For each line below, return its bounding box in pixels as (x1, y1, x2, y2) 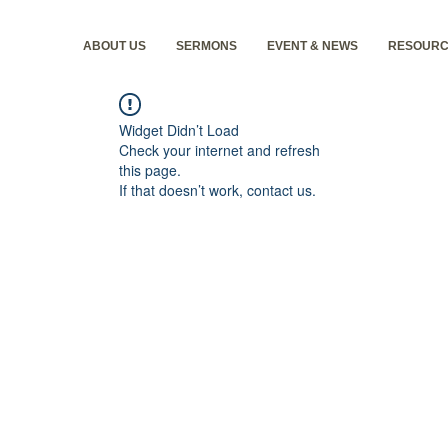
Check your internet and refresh (119, 140, 320, 160)
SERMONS (175, 39, 237, 53)
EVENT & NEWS (266, 39, 358, 53)
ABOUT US (82, 39, 146, 53)
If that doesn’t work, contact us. (119, 180, 316, 200)
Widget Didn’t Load (119, 120, 239, 140)
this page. (119, 160, 181, 180)
